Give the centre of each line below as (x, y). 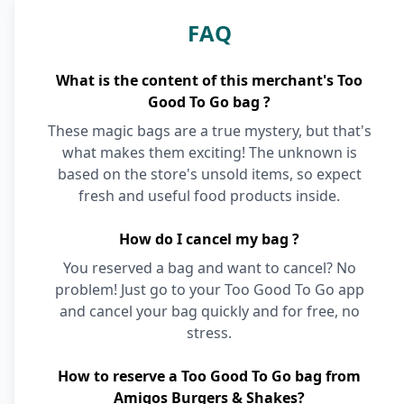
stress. (209, 333)
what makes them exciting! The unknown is (209, 152)
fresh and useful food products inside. (209, 196)
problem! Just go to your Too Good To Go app (209, 289)
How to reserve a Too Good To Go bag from (209, 376)
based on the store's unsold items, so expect (209, 174)
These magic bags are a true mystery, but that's (209, 131)
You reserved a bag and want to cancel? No (209, 268)
